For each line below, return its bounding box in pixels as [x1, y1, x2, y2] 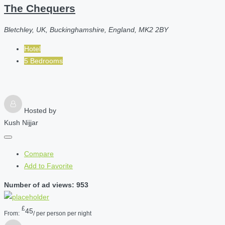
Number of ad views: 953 [4, 180, 88, 189]
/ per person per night [33, 210, 91, 217]
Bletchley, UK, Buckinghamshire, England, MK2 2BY [4, 25, 168, 34]
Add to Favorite [24, 161, 73, 170]
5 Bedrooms [24, 56, 63, 65]
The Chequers [4, 3, 75, 15]
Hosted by [24, 106, 56, 115]
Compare [24, 149, 54, 158]
